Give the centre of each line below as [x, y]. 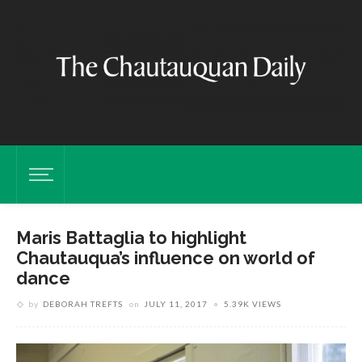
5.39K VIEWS [253, 304]
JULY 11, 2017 [176, 304]
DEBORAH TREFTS [83, 304]
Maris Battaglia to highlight [131, 238]
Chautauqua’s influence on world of [166, 258]
